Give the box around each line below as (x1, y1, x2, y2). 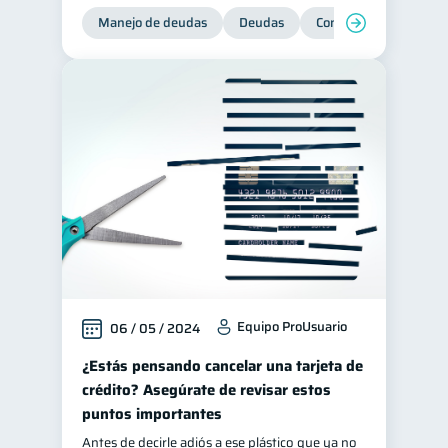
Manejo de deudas (98, 12, 207, 33)
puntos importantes (82, 402, 222, 426)
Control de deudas (316, 12, 423, 33)
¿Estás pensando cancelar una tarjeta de (82, 354, 363, 378)
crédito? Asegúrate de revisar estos (82, 378, 331, 402)
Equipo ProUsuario (237, 316, 347, 337)
